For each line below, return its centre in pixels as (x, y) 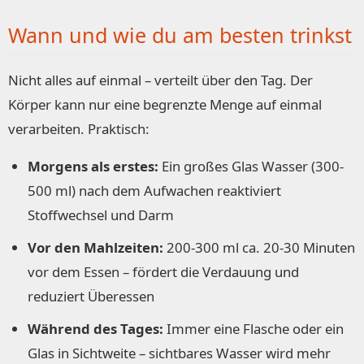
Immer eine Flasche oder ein (253, 329)
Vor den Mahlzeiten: (95, 248)
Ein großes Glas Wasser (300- (251, 167)
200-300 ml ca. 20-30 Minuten (259, 248)
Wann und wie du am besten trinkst (180, 35)
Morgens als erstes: (93, 167)
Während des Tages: (95, 329)
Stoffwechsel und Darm (101, 215)
